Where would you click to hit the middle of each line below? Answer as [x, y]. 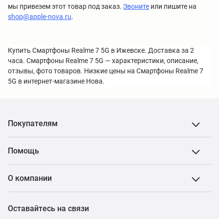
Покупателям [33, 123]
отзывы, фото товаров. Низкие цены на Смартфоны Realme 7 [106, 71]
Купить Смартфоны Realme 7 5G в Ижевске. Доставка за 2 [101, 50]
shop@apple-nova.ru [40, 17]
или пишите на [173, 6]
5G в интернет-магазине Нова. [56, 81]
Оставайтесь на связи [48, 208]
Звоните [136, 6]
